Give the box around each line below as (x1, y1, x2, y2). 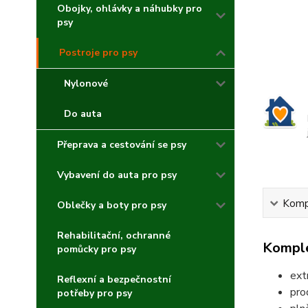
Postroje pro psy (59, 46, 137, 59)
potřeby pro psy (57, 287, 132, 300)
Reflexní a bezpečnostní (57, 273, 171, 286)
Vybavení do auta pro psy (57, 168, 177, 181)
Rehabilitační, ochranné (57, 229, 170, 242)
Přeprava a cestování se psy (57, 138, 186, 151)
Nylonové (64, 77, 108, 90)
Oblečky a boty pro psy (57, 199, 166, 212)
